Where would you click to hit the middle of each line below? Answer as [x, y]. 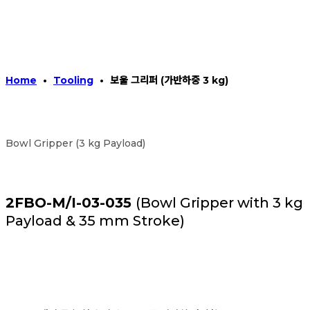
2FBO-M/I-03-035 [71, 202]
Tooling [73, 80]
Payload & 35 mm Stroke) [95, 220]
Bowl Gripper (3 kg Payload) [75, 143]
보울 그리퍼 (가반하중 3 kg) [169, 80]
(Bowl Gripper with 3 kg [219, 202]
